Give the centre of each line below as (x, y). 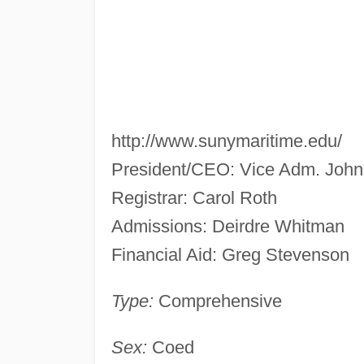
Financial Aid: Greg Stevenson (230, 254)
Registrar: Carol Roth (194, 197)
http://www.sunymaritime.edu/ (226, 141)
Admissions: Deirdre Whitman (227, 226)
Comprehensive (217, 301)
